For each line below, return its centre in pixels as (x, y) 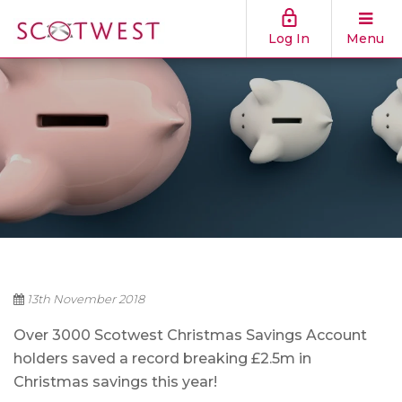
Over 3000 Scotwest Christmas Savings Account (190, 335)
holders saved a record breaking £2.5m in (162, 358)
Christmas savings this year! (115, 382)
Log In (289, 39)
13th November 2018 (86, 299)
